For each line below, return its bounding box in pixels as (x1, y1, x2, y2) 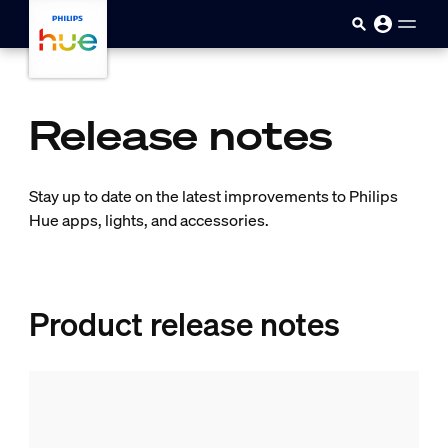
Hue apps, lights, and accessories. (28, 209, 269, 231)
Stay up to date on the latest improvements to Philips (28, 185, 398, 207)
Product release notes (28, 303, 340, 345)
